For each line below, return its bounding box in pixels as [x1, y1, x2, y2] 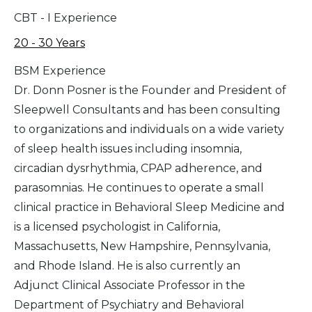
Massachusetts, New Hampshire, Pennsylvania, [14, 240, 270, 253]
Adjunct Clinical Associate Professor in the [14, 279, 245, 292]
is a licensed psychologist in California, [14, 220, 220, 234]
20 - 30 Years [14, 36, 85, 50]
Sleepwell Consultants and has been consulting [14, 103, 281, 117]
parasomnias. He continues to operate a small [14, 181, 264, 195]
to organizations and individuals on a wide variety [14, 123, 284, 136]
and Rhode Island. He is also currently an [14, 259, 240, 273]
